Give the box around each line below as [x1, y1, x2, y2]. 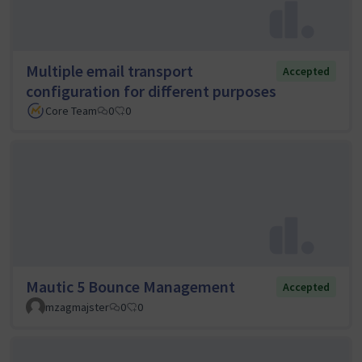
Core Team [45, 103, 97, 118]
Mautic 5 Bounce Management [26, 276, 235, 297]
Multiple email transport [26, 60, 193, 81]
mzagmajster [45, 300, 109, 315]
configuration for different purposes [26, 80, 276, 101]
